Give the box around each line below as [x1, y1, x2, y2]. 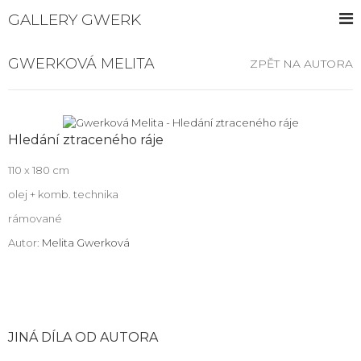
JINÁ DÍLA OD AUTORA [8, 330, 158, 346]
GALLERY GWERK [8, 10, 141, 29]
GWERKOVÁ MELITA [8, 55, 155, 73]
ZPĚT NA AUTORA [250, 56, 353, 71]
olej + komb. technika [8, 188, 118, 201]
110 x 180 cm [8, 164, 69, 177]
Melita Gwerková [42, 236, 130, 250]
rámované [8, 212, 64, 226]
